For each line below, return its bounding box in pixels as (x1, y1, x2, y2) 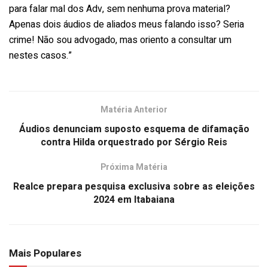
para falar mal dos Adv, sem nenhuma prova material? (9, 1, 230, 16)
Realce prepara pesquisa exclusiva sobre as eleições (13, 179, 255, 194)
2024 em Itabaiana (93, 192, 175, 207)
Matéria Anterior (100, 103, 167, 116)
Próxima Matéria (100, 160, 167, 173)
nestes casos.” (9, 48, 72, 63)
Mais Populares (9, 245, 81, 261)
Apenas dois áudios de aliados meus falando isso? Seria (9, 17, 244, 32)
